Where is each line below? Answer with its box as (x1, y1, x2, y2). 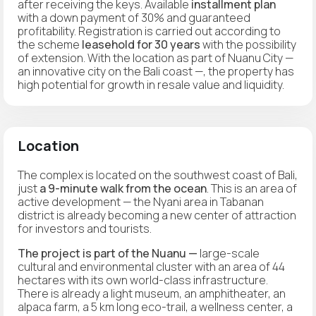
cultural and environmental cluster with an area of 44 (18, 258, 285, 274)
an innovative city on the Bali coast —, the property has (18, 63, 294, 79)
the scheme (18, 36, 82, 52)
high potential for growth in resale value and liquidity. (18, 76, 284, 92)
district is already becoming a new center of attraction (18, 207, 296, 223)
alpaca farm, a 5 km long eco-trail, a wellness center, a (18, 298, 293, 315)
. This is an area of (207, 180, 297, 196)
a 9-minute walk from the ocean (39, 180, 207, 196)
